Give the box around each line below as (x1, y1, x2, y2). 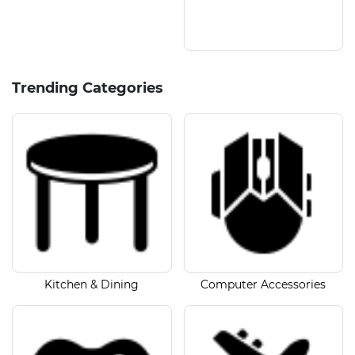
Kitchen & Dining (44, 277, 139, 292)
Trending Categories (12, 78, 163, 97)
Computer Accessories (200, 277, 326, 292)
